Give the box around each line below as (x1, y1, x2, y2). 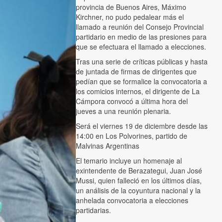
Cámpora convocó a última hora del (76, 96, 188, 107)
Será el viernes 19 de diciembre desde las (76, 121, 208, 131)
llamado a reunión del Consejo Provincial (76, 22, 204, 32)
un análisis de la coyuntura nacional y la (76, 185, 201, 196)
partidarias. (76, 205, 111, 216)
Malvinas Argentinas (76, 141, 139, 151)
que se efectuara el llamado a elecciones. (76, 42, 206, 52)
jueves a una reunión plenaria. (76, 106, 171, 116)
